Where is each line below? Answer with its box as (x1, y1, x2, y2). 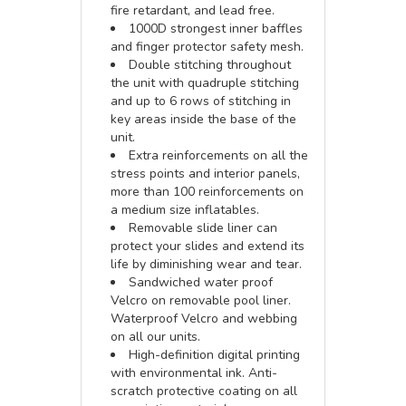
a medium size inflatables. (111, 201, 259, 218)
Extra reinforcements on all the (129, 147, 308, 164)
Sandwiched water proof (129, 274, 273, 291)
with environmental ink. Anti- (111, 364, 277, 382)
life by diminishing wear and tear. (111, 256, 302, 273)
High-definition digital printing (129, 346, 300, 363)
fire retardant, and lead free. (111, 2, 275, 19)
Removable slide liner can (129, 219, 277, 237)
